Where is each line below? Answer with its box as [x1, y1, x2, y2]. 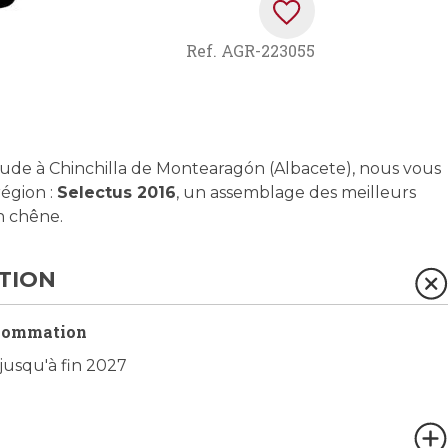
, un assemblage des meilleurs [176, 183, 416, 203]
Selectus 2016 [57, 183, 176, 203]
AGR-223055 [217, 40, 316, 61]
